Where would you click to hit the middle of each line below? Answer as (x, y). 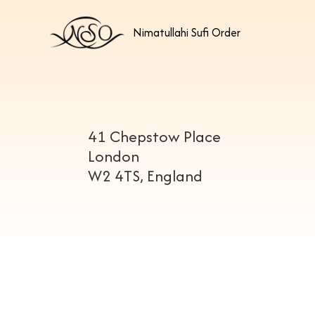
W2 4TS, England (145, 176)
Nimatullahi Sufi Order (187, 32)
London (113, 156)
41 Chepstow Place (154, 136)
